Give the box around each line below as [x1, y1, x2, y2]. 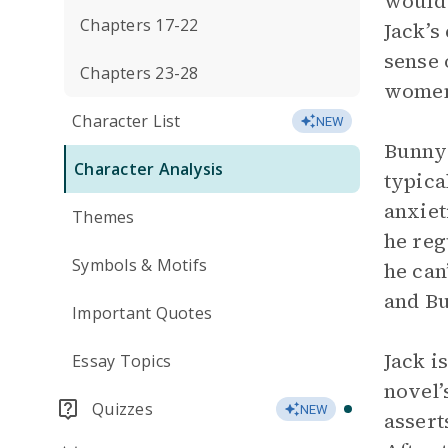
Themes [72, 206, 135, 228]
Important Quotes [72, 302, 212, 324]
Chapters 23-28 [80, 62, 199, 84]
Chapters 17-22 [80, 14, 199, 36]
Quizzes [92, 398, 153, 420]
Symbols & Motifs [72, 254, 207, 276]
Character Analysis [74, 158, 224, 180]
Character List [72, 110, 181, 132]
